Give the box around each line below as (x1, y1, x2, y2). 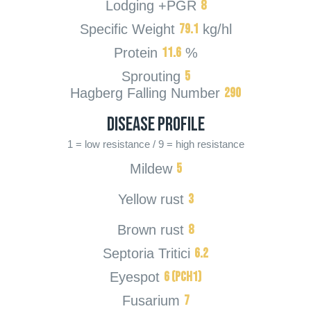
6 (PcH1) (164, 269, 201, 286)
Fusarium (121, 293, 180, 309)
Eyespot (110, 269, 160, 285)
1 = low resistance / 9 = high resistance (67, 138, 244, 151)
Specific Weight (79, 22, 175, 37)
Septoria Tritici (103, 246, 190, 262)
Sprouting (121, 69, 180, 85)
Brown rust (117, 222, 184, 238)
